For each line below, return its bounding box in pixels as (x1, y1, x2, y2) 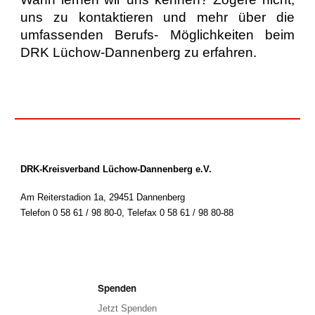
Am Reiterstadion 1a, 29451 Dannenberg (20, 192, 186, 203)
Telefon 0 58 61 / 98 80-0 (20, 207, 122, 219)
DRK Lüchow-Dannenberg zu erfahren (20, 44, 254, 60)
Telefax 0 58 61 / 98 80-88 (127, 207, 234, 219)
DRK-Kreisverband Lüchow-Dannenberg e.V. (20, 164, 212, 174)
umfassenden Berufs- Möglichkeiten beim (20, 27, 295, 42)
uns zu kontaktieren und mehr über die (20, 9, 295, 25)
